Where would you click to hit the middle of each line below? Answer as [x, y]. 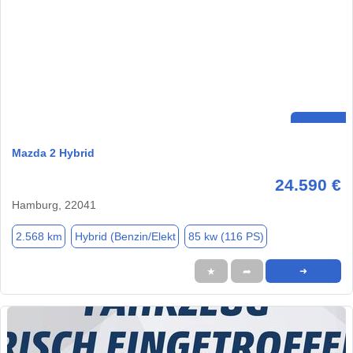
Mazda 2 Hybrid [53, 153]
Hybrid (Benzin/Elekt [125, 236]
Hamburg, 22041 [54, 205]
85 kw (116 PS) [226, 236]
